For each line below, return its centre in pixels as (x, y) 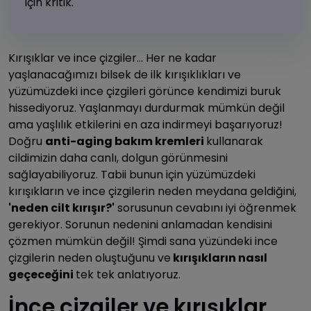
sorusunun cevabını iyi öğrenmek (205, 208)
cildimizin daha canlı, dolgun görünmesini (118, 158)
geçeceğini (42, 275)
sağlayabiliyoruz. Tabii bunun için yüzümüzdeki (132, 175)
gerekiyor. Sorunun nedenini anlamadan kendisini (140, 225)
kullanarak (235, 142)
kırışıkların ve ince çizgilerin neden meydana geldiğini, (152, 192)
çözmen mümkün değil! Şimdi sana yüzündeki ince (143, 242)
